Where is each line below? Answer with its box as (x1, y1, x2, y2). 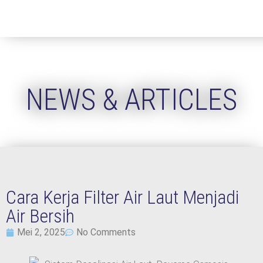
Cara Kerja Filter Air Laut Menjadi (6, 186, 239, 208)
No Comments (76, 227, 136, 238)
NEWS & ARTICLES (26, 83, 237, 117)
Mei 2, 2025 (17, 227, 65, 238)
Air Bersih (6, 205, 75, 227)
